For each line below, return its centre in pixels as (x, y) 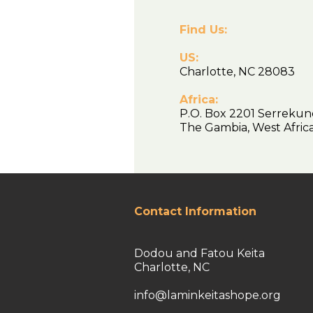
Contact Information (195, 211)
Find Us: (203, 29)
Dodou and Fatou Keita (199, 253)
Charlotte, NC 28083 (241, 71)
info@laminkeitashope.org (208, 295)
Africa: (199, 99)
